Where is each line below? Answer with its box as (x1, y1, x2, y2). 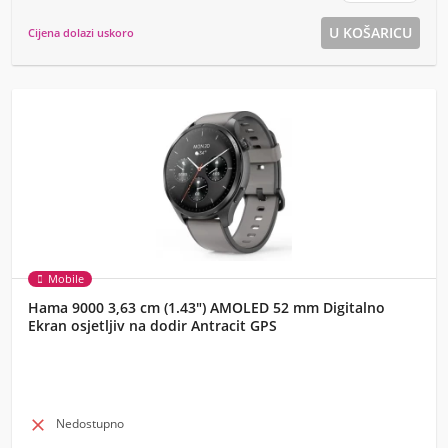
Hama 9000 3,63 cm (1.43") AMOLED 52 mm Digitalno (28, 298, 385, 317)
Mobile (48, 271, 84, 286)
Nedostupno (56, 415, 124, 432)
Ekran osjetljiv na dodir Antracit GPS (28, 316, 277, 335)
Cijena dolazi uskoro (28, 25, 134, 40)
